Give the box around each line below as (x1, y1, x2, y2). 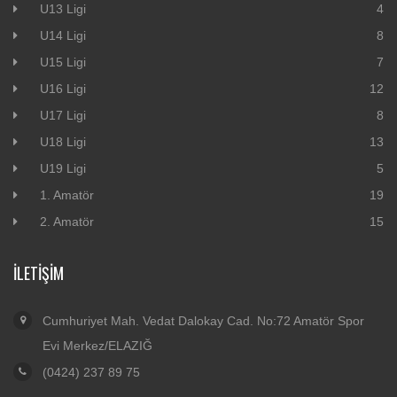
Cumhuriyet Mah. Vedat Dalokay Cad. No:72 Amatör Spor (43, 314, 364, 329)
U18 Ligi (40, 135, 86, 150)
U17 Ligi (40, 108, 86, 123)
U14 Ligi (40, 28, 86, 43)
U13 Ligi (40, 2, 86, 17)
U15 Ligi (40, 55, 86, 70)
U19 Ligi (40, 161, 86, 176)
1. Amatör (40, 188, 94, 203)
